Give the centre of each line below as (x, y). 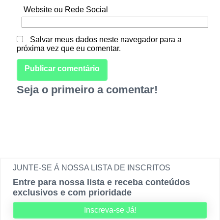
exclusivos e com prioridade (72, 193)
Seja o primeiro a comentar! (87, 90)
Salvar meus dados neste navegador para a (106, 40)
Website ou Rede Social (65, 10)
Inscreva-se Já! (110, 210)
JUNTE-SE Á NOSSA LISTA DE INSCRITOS (91, 168)
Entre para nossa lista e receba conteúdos (101, 182)
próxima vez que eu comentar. (69, 49)
